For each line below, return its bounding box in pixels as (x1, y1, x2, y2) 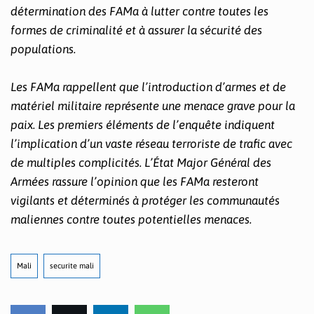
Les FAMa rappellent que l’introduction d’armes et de (11, 79, 286, 94)
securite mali (50, 261, 94, 270)
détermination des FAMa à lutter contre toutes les (11, 4, 268, 18)
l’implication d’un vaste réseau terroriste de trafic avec (11, 136, 292, 151)
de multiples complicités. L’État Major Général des (11, 155, 271, 170)
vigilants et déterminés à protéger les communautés (11, 193, 280, 207)
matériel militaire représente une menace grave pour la (11, 98, 295, 113)
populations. (11, 41, 76, 56)
